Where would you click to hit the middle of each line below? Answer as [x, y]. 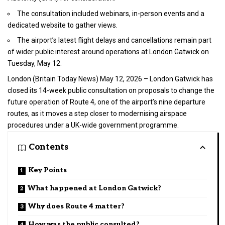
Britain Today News [66, 79]
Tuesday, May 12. [35, 64]
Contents [48, 147]
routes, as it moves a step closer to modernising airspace [97, 113]
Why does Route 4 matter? [76, 206]
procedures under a [39, 125]
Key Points [47, 170]
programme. [158, 125]
